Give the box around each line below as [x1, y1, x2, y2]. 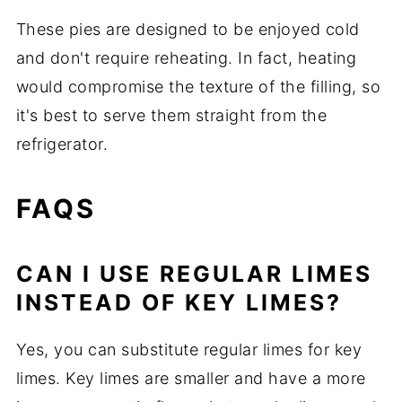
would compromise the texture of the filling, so [15, 76, 381, 96]
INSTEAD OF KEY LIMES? [15, 288, 342, 316]
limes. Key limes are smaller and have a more [15, 368, 366, 388]
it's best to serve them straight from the [15, 105, 328, 125]
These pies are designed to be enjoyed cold [15, 19, 360, 39]
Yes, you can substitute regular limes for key [15, 339, 363, 359]
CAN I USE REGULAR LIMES [15, 259, 372, 287]
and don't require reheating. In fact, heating [15, 48, 357, 67]
